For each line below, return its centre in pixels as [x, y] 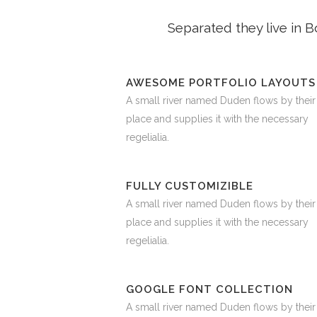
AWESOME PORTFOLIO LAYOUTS [221, 83]
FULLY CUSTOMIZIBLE [190, 186]
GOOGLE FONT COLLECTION [209, 290]
